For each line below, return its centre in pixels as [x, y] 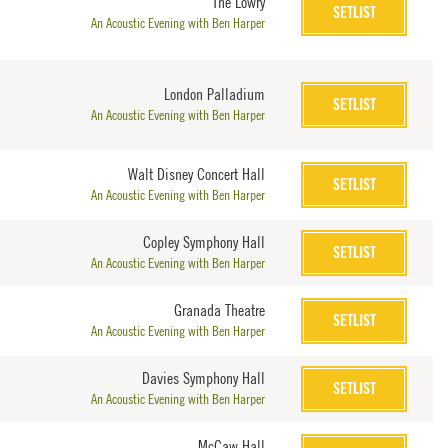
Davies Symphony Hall [204, 377]
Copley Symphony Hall [204, 241]
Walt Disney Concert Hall [197, 173]
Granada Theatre [220, 309]
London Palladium [215, 93]
